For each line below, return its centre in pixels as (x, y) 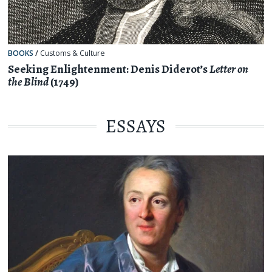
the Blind (29, 82)
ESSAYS (136, 126)
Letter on (229, 69)
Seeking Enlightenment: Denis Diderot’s (109, 69)
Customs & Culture (73, 53)
